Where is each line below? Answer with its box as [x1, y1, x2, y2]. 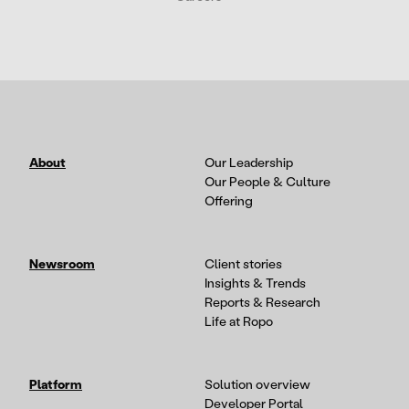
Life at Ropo [204, 314, 273, 330]
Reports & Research [204, 295, 320, 311]
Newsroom [29, 257, 95, 273]
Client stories [204, 257, 282, 273]
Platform [29, 377, 82, 393]
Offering [204, 194, 253, 210]
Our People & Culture [204, 174, 330, 191]
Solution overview [204, 377, 310, 393]
